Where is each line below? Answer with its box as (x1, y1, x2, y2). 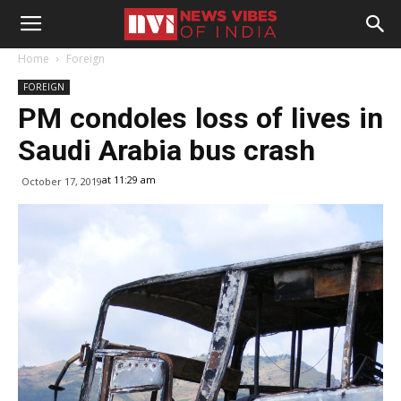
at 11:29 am (102, 173, 156, 186)
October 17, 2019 (21, 175, 102, 188)
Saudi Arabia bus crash (18, 133, 322, 167)
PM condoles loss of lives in (18, 101, 383, 135)
